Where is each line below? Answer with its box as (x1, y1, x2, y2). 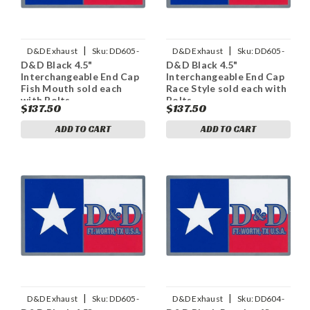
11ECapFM (62, 60, 104, 71)
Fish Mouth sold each (21, 82, 122, 94)
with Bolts (21, 93, 71, 106)
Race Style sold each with (166, 82, 287, 94)
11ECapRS (209, 60, 248, 71)
